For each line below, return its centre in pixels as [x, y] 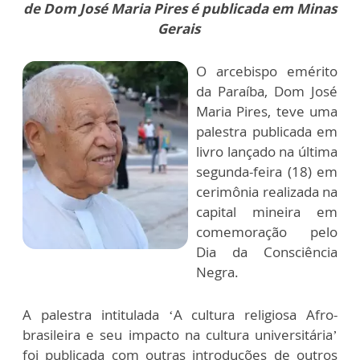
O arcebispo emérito [267, 71]
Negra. [217, 272]
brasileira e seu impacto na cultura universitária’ [180, 335]
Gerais [178, 29]
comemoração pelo [267, 232]
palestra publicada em [267, 131]
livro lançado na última [267, 151]
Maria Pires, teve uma [267, 111]
